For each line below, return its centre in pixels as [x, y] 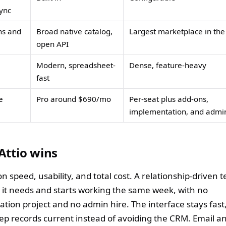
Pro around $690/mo [74, 99]
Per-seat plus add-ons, [169, 99]
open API [53, 44]
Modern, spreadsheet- [76, 65]
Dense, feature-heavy [168, 65]
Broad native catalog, [75, 31]
